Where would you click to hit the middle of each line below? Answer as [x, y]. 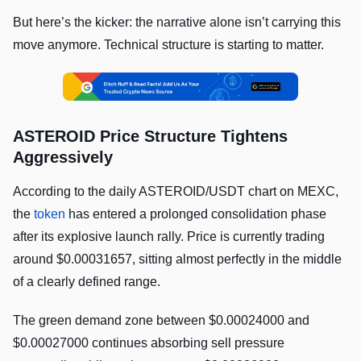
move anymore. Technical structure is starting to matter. [168, 44]
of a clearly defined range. [87, 282]
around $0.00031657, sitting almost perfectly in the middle [177, 259]
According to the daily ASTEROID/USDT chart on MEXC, [176, 192]
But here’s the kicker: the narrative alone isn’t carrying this [177, 22]
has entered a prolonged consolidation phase [196, 214]
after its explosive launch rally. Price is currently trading [169, 237]
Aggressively [63, 158]
